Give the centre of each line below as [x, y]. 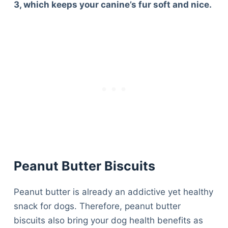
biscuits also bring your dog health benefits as [108, 220]
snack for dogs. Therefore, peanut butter [97, 206]
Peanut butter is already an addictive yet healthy [113, 192]
